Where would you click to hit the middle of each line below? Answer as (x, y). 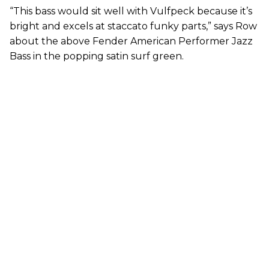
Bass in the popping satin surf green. (97, 56)
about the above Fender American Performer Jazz (131, 41)
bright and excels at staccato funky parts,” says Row (133, 26)
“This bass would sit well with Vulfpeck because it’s (131, 11)
